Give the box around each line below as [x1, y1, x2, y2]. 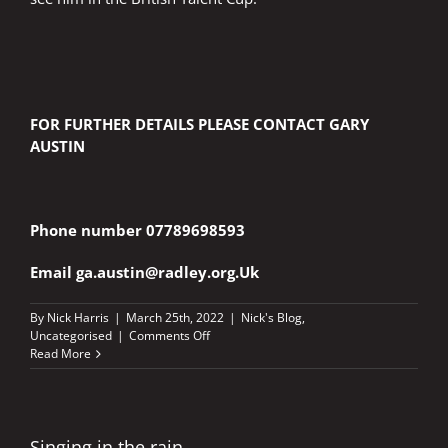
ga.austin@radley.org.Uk [76, 262, 259, 283]
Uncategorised [30, 327, 112, 345]
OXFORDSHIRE [209, 344, 289, 362]
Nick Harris [47, 309, 109, 327]
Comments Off [129, 327, 210, 345]
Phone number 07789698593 [30, 220, 245, 241]
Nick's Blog [241, 309, 302, 327]
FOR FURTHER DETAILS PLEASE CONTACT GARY [30, 114, 369, 135]
